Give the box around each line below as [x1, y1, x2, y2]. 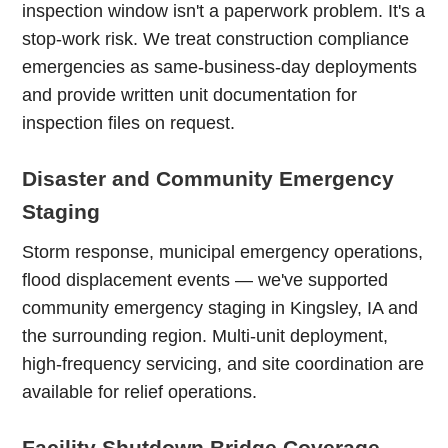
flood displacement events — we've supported [22, 270, 389, 290]
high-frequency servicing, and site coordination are [22, 354, 425, 374]
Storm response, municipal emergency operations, [22, 242, 424, 262]
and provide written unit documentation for [22, 85, 358, 105]
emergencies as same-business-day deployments [22, 57, 418, 77]
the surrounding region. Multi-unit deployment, [22, 326, 389, 346]
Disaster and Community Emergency [22, 167, 395, 190]
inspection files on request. [22, 113, 236, 133]
